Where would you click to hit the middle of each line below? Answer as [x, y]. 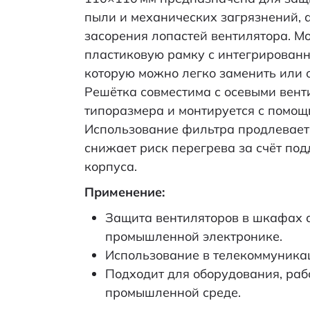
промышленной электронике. [194, 236]
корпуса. [111, 166]
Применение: [125, 192]
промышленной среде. [173, 292]
